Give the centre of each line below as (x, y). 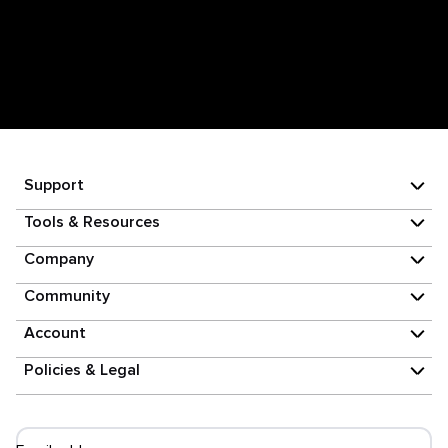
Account (55, 333)
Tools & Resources (92, 222)
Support (54, 185)
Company (59, 259)
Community (67, 296)
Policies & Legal (82, 370)
